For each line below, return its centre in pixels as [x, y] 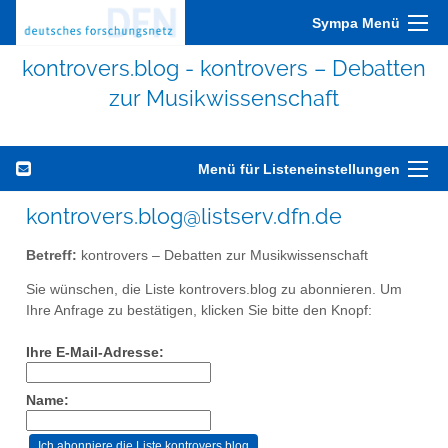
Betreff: [51, 255]
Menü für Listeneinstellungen [299, 169]
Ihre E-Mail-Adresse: [95, 353]
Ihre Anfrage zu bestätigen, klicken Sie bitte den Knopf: [199, 311]
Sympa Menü [356, 23]
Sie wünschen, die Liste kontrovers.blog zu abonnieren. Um [214, 290]
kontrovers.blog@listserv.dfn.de [184, 216]
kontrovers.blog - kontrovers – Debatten [224, 68]
